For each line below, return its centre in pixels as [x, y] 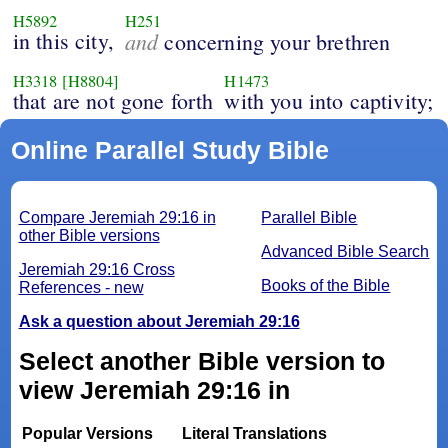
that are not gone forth [113, 101]
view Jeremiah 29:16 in [154, 390]
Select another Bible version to [201, 361]
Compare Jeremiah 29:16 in [117, 218]
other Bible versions [89, 236]
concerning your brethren [274, 42]
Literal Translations [254, 434]
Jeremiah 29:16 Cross [96, 270]
